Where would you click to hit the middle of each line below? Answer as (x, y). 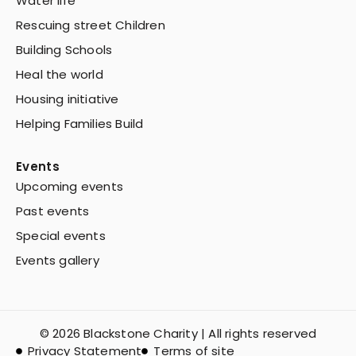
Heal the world (60, 75)
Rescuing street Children (91, 25)
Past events (53, 211)
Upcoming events (70, 187)
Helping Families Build (80, 124)
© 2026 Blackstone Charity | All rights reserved (178, 334)
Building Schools (64, 50)
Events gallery (58, 261)
